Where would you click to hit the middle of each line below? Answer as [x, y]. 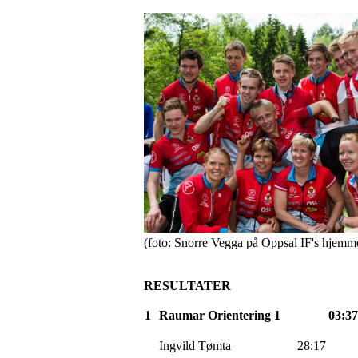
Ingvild [179, 345]
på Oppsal [272, 242]
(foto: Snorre [177, 242]
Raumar [182, 315]
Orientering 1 [243, 315]
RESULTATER [187, 285]
